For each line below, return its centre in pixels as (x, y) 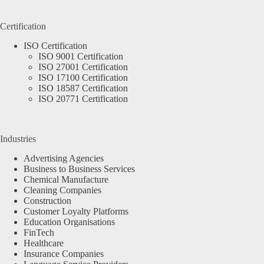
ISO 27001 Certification (83, 67)
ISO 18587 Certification (83, 88)
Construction (47, 201)
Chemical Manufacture (66, 180)
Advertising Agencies (64, 159)
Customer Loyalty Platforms (76, 212)
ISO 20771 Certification (83, 99)
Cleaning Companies (62, 190)
